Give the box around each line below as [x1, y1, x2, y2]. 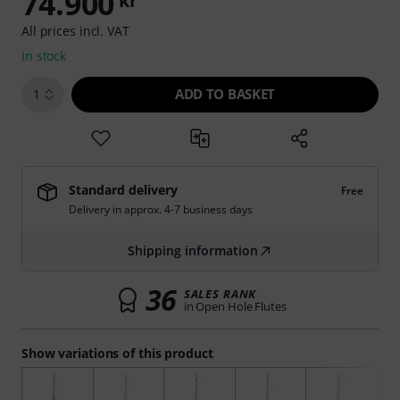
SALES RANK [183, 286, 257, 302]
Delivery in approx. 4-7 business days [69, 202, 253, 217]
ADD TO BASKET [175, 85, 275, 103]
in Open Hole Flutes [183, 298, 287, 314]
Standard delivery [69, 181, 178, 198]
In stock [21, 47, 67, 64]
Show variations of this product [21, 345, 213, 362]
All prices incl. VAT [21, 22, 129, 39]
